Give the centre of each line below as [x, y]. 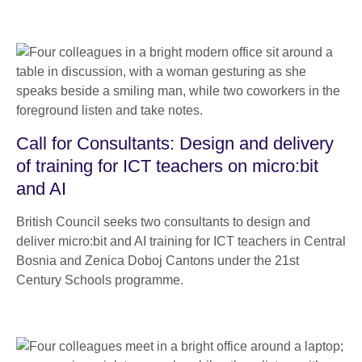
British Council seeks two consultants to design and [163, 221]
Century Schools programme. [100, 280]
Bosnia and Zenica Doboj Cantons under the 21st [158, 260]
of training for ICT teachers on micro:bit [167, 166]
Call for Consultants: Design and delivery [175, 143]
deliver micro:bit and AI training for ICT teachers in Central [181, 241]
